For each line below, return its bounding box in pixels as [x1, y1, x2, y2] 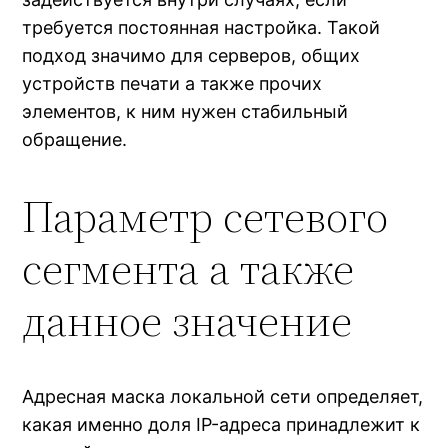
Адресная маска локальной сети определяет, [22, 386, 424, 408]
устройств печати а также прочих [22, 73, 323, 95]
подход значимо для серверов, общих [22, 45, 361, 67]
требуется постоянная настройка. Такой [22, 17, 381, 39]
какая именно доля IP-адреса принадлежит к [22, 414, 421, 436]
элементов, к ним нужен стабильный [22, 101, 349, 123]
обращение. [22, 129, 128, 151]
